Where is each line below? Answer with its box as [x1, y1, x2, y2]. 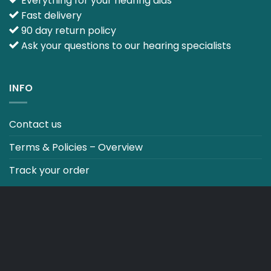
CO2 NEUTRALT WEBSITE [9, 197, 133, 211]
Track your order [9, 163, 90, 178]
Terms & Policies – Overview [9, 140, 143, 155]
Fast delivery [19, 8, 82, 22]
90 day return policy [19, 23, 116, 38]
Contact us [9, 117, 62, 132]
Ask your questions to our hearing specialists [19, 38, 231, 53]
